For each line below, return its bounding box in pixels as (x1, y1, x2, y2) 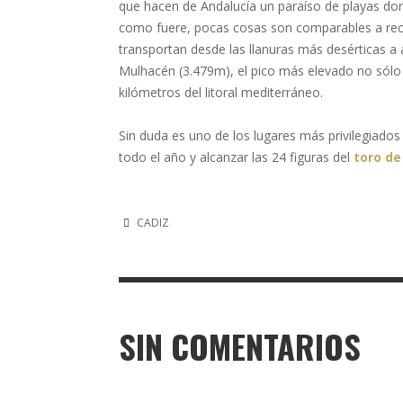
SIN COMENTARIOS (119, 322, 361, 370)
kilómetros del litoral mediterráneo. (119, 84, 323, 101)
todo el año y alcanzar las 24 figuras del (119, 148, 354, 166)
